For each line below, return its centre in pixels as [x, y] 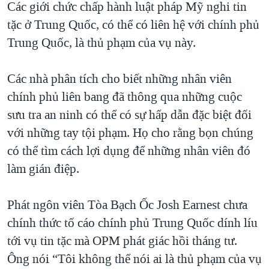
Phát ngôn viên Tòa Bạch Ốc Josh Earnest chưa [127, 205]
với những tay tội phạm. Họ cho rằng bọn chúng [130, 133]
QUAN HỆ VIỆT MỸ [61, 15]
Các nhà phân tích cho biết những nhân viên [119, 79]
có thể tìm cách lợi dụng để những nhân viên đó [129, 151]
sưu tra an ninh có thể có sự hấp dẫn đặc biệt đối [129, 115]
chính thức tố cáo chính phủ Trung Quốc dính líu [132, 223]
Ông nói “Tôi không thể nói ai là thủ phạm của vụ [134, 259]
